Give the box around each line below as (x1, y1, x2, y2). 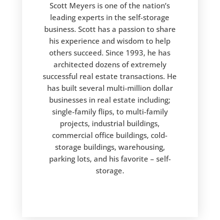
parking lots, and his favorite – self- (49, 154, 171, 164)
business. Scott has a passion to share (44, 24, 176, 34)
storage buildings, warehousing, (55, 142, 165, 152)
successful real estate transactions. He (43, 71, 177, 81)
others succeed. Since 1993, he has (49, 48, 171, 57)
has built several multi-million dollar (47, 83, 173, 93)
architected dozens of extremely (53, 59, 166, 69)
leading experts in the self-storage (50, 12, 170, 22)
